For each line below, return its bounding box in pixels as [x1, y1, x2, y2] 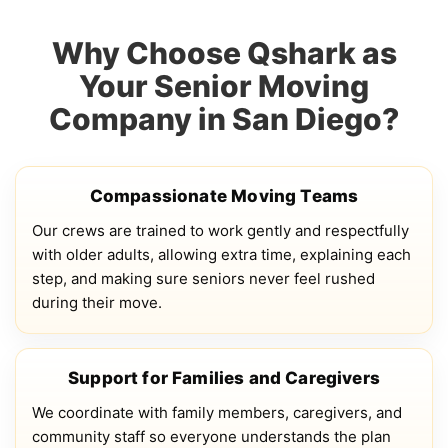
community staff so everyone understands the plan [32, 427, 391, 446]
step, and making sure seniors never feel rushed [32, 269, 375, 288]
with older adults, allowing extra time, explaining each [32, 245, 411, 264]
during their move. [32, 293, 162, 312]
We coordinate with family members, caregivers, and [32, 403, 402, 422]
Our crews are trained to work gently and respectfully [32, 221, 409, 240]
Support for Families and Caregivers [68, 368, 380, 388]
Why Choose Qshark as [51, 35, 397, 71]
